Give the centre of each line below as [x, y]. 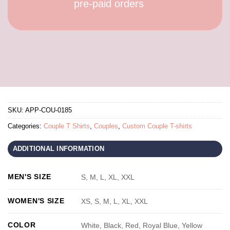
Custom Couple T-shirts [157, 126]
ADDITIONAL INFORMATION [59, 148]
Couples [106, 126]
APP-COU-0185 [49, 110]
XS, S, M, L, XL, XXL [115, 202]
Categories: [26, 126]
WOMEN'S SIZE [36, 200]
